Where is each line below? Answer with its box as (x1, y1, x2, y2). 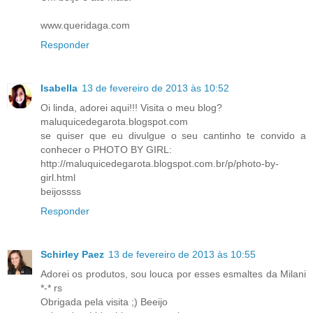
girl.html (41, 172, 75, 184)
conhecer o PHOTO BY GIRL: (41, 144, 172, 156)
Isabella (41, 82, 78, 94)
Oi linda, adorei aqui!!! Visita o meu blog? (41, 102, 222, 114)
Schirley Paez (41, 249, 104, 261)
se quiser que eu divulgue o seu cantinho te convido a (41, 130, 306, 142)
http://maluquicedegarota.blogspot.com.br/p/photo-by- (41, 158, 279, 170)
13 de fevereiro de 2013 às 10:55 (108, 249, 256, 261)
